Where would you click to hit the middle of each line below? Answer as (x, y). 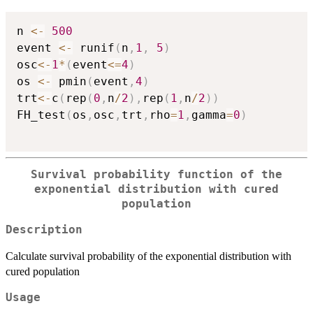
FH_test (41, 115)
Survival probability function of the (156, 174)
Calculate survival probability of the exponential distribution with (148, 256)
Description (44, 230)
